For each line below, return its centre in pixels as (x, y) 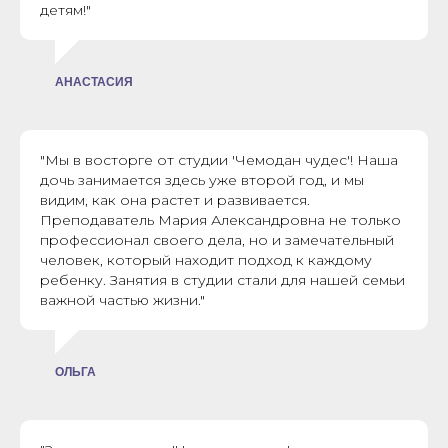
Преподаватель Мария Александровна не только (220, 220)
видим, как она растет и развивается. (175, 200)
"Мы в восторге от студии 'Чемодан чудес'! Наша (219, 160)
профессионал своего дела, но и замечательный (217, 240)
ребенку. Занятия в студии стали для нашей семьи (222, 280)
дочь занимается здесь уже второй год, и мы (202, 180)
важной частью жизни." (122, 300)
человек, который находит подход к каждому (206, 260)
